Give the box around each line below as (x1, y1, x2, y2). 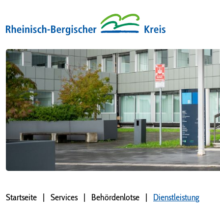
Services (51, 192, 78, 203)
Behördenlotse (91, 192, 139, 203)
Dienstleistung (153, 192, 199, 203)
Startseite (6, 192, 37, 203)
